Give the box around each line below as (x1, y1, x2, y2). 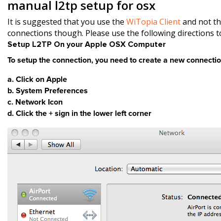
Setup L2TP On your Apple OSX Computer (7, 39, 166, 49)
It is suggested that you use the (7, 16, 126, 27)
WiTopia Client (126, 16, 181, 27)
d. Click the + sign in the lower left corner (7, 109, 151, 118)
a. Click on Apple (7, 74, 67, 84)
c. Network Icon (7, 97, 63, 107)
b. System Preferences (7, 86, 88, 96)
